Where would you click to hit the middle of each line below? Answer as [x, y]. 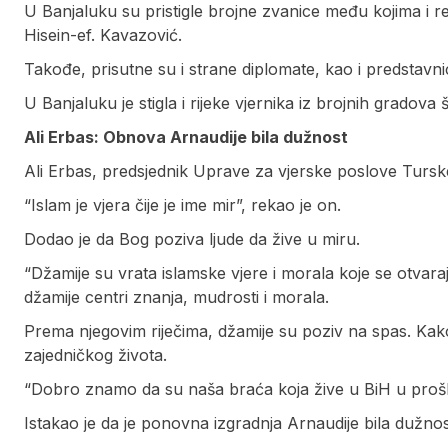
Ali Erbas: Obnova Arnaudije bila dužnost [186, 137]
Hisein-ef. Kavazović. [103, 35]
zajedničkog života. [95, 355]
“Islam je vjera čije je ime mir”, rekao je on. [182, 205]
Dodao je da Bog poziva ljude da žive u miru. [192, 239]
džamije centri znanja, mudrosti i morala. [176, 297]
